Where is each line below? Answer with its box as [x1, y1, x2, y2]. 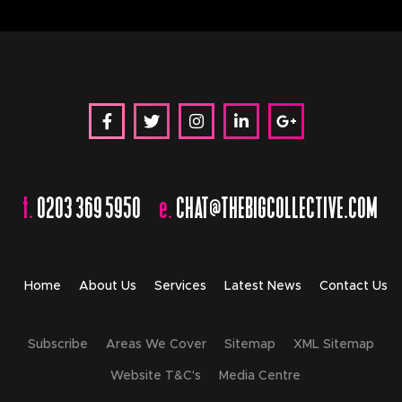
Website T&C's [110, 370, 201, 382]
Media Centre [219, 370, 301, 382]
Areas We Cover [106, 338, 206, 351]
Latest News [223, 280, 301, 293]
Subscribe [28, 338, 88, 351]
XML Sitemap [293, 338, 374, 351]
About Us [78, 280, 136, 293]
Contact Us [319, 280, 388, 293]
